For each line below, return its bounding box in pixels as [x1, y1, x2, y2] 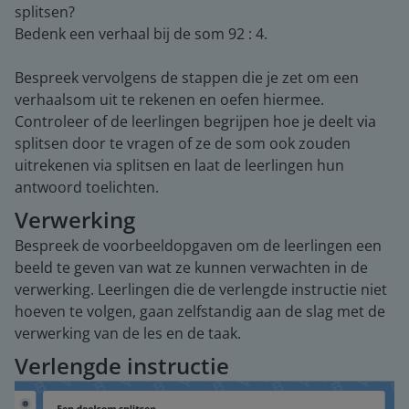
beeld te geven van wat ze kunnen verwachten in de [15, 257, 368, 278]
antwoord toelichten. [15, 176, 159, 197]
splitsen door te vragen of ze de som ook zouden [15, 132, 351, 153]
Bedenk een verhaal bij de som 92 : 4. [15, 23, 267, 44]
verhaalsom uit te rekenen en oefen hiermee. [15, 89, 324, 110]
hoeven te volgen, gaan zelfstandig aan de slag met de [15, 300, 385, 321]
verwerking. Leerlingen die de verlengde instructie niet [15, 278, 387, 299]
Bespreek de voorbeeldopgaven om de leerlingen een [15, 235, 382, 256]
